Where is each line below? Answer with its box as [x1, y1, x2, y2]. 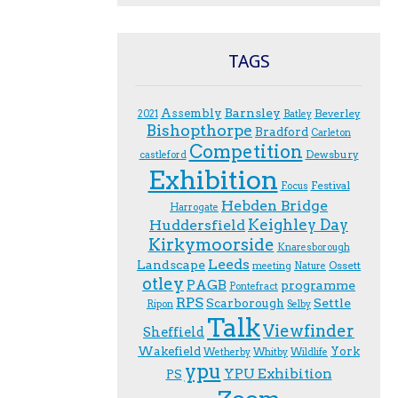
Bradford [255, 123, 308, 139]
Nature [294, 259, 326, 272]
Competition [188, 140, 303, 163]
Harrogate [170, 201, 219, 213]
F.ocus [280, 179, 308, 192]
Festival [310, 178, 350, 192]
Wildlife [291, 346, 328, 358]
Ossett [329, 258, 361, 272]
